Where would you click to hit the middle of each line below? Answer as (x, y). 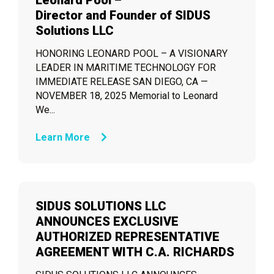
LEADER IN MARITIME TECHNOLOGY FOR (126, 68)
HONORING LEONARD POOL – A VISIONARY (131, 54)
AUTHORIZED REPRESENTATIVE (128, 237)
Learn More (64, 137)
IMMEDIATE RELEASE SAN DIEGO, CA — (122, 82)
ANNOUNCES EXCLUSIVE (107, 221)
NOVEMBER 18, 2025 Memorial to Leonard (127, 96)
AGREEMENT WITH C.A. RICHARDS (135, 252)
